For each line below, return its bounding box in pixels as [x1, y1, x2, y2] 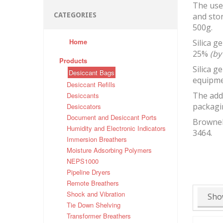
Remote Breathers [67, 178, 119, 188]
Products [59, 56, 87, 66]
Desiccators [67, 102, 101, 111]
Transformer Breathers [67, 211, 131, 221]
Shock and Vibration [67, 189, 125, 199]
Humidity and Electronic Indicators [67, 123, 166, 133]
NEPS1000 [67, 156, 99, 166]
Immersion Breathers [67, 134, 127, 144]
